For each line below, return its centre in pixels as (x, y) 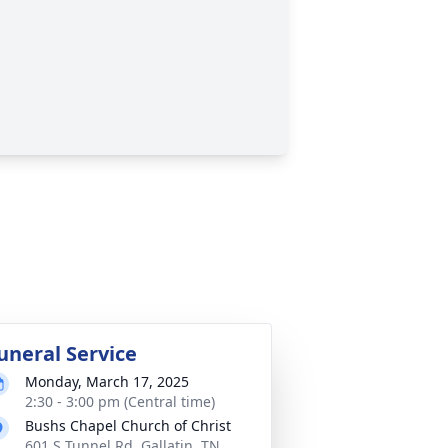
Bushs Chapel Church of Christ (128, 425)
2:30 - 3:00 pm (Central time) (120, 401)
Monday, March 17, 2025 (107, 381)
